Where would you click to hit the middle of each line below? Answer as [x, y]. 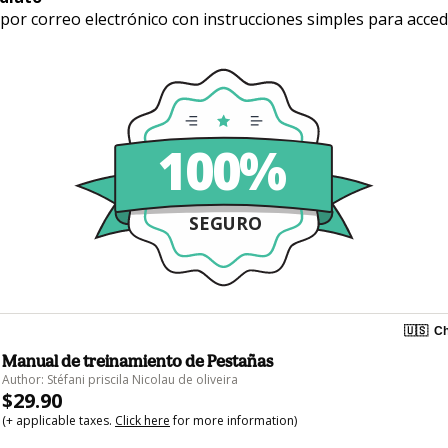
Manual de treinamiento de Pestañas [137, 360]
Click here [142, 420]
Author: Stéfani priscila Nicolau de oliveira [120, 379]
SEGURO [225, 222]
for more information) [233, 420]
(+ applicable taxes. [58, 420]
